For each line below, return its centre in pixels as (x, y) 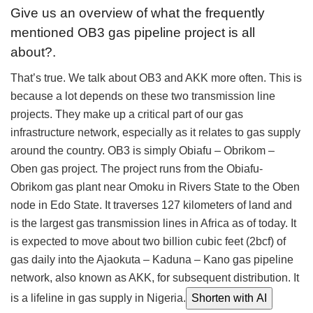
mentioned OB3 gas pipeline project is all (133, 33)
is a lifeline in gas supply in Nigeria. (98, 298)
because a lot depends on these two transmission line (143, 96)
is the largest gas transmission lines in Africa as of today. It (153, 223)
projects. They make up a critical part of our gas (127, 114)
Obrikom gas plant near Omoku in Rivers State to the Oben (155, 187)
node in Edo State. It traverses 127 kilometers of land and (151, 205)
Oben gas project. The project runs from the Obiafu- (137, 168)
